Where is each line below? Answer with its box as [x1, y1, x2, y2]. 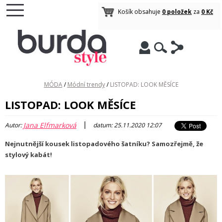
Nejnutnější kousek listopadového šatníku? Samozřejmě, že [5, 139, 203, 148]
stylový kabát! [5, 150, 52, 159]
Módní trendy [67, 80, 105, 89]
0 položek [162, 7, 192, 16]
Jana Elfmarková [23, 120, 76, 130]
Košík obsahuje [118, 7, 162, 16]
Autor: [5, 121, 23, 130]
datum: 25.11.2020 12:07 [92, 121, 163, 130]
